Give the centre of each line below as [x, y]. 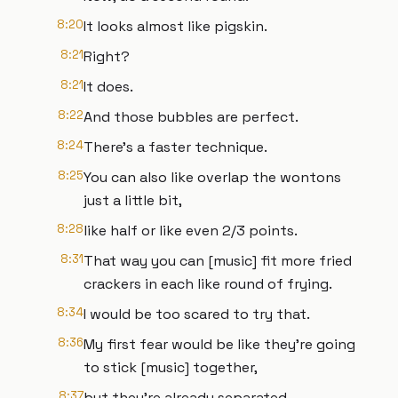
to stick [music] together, [171, 367]
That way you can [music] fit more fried [218, 261]
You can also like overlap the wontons [212, 177]
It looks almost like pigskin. [175, 26]
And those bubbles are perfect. [191, 117]
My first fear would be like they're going [219, 344]
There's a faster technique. [175, 147]
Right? [107, 56]
